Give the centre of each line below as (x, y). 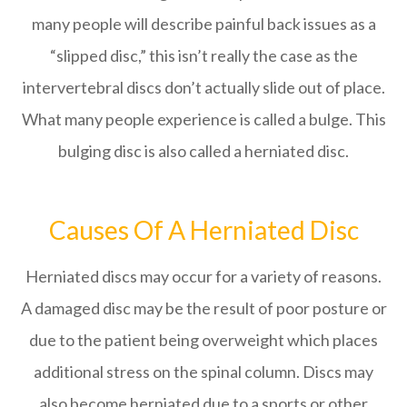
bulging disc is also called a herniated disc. (203, 150)
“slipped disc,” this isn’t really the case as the (203, 55)
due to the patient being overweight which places (203, 339)
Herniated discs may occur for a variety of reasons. (203, 276)
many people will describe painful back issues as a (203, 23)
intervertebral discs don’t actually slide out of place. (203, 87)
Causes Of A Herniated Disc (203, 229)
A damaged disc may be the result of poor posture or (203, 308)
